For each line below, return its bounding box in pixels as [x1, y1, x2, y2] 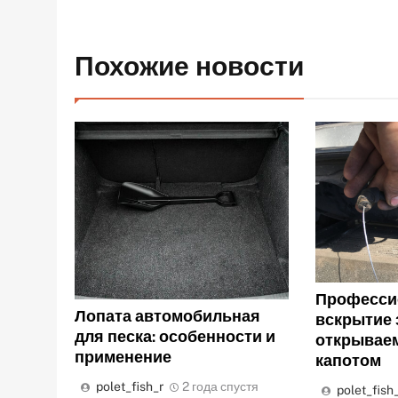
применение [75, 347, 171, 367]
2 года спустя [182, 379, 259, 394]
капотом [314, 350, 381, 370]
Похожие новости [75, 47, 304, 87]
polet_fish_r [96, 379, 163, 394]
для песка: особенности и [75, 327, 275, 346]
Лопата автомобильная [75, 306, 260, 326]
